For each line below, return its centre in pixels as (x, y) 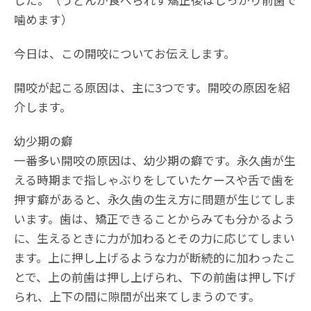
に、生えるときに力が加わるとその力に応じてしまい (154, 238)
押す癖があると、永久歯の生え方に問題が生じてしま (155, 200)
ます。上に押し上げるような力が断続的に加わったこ (155, 258)
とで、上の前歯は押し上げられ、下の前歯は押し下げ (155, 277)
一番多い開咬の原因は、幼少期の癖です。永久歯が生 (155, 161)
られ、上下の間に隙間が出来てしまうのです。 (137, 297)
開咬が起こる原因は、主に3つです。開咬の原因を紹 (152, 88)
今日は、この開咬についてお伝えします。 (125, 54)
